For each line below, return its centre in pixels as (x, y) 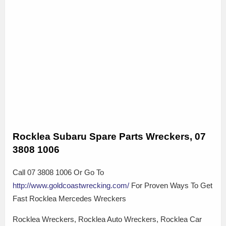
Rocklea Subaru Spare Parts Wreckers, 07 (109, 137)
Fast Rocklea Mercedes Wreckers (69, 198)
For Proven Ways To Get (171, 185)
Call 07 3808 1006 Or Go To (58, 172)
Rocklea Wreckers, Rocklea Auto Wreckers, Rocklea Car (107, 219)
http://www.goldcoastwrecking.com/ (71, 185)
